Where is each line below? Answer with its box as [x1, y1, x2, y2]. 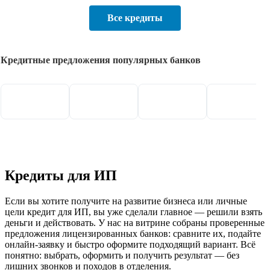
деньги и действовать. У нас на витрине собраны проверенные [5, 217, 265, 228]
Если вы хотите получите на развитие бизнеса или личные [5, 195, 247, 206]
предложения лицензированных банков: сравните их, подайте [5, 228, 261, 239]
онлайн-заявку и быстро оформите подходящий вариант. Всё [5, 239, 256, 250]
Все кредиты [107, 12, 163, 23]
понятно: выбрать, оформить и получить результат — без [5, 250, 239, 260]
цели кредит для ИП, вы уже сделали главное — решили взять [5, 206, 262, 217]
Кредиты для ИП [5, 167, 117, 183]
